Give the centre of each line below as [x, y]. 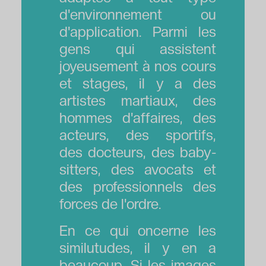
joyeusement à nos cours [138, 66]
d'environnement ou [138, 14]
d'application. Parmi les [138, 31]
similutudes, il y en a [138, 248]
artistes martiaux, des [138, 100]
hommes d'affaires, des [138, 118]
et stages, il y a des [138, 83]
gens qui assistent [138, 49]
